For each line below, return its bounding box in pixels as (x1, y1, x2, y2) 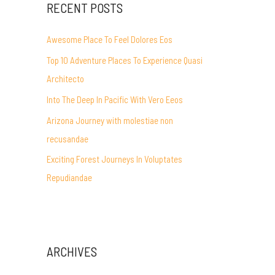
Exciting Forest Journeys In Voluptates (47, 153, 182, 165)
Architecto (47, 73, 84, 84)
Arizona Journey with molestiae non (47, 114, 173, 126)
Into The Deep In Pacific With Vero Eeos (47, 93, 183, 105)
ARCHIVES (47, 244, 97, 260)
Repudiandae (47, 172, 92, 184)
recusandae (47, 133, 88, 144)
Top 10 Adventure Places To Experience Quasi (47, 55, 203, 66)
